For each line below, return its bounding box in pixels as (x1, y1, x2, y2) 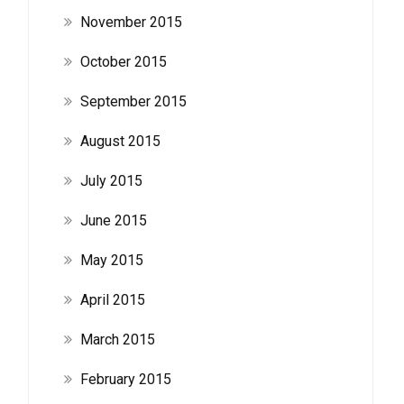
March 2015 (79, 331, 155, 348)
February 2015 (79, 371, 171, 388)
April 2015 (79, 291, 145, 308)
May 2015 (79, 252, 143, 269)
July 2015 (79, 172, 142, 189)
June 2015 (79, 212, 147, 229)
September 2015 (79, 93, 187, 110)
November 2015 (79, 14, 182, 31)
